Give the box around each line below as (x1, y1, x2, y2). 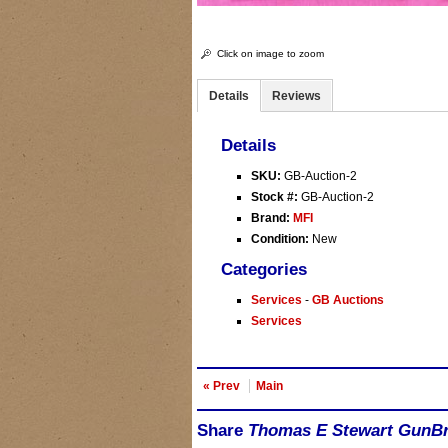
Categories (221, 260, 307, 279)
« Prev (203, 379, 240, 393)
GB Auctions (312, 293, 384, 307)
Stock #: (251, 190, 301, 204)
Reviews (272, 89, 321, 103)
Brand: (251, 211, 290, 225)
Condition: (251, 232, 309, 246)
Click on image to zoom (217, 48, 324, 59)
